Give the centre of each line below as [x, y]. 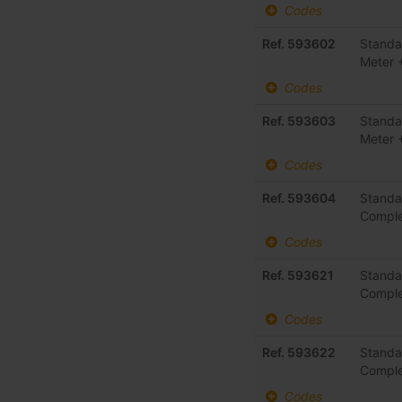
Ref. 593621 [298, 275]
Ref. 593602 [299, 44]
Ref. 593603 [299, 121]
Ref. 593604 [299, 198]
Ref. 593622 [299, 353]
